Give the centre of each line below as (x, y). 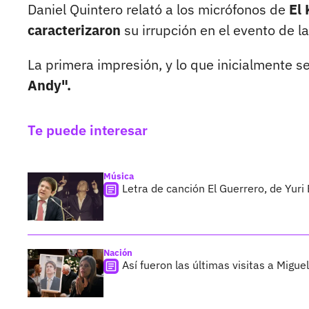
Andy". (49, 86)
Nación (118, 253)
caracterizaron (74, 30)
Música (119, 177)
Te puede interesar (88, 130)
